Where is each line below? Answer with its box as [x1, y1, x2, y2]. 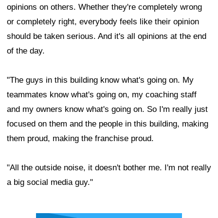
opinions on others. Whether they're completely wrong [7, 2, 202, 12]
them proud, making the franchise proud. [7, 134, 154, 144]
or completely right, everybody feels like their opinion [7, 17, 199, 27]
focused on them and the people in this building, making [7, 119, 208, 129]
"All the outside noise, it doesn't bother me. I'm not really [7, 163, 211, 173]
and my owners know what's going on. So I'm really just [7, 105, 208, 114]
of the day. [7, 46, 45, 56]
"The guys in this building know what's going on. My [7, 75, 194, 85]
